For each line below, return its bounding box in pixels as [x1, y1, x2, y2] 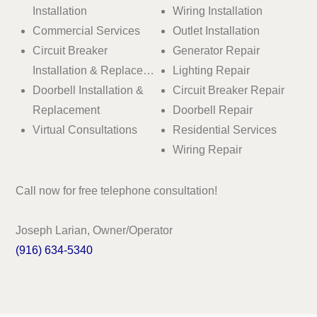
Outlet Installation [173, 24, 260, 37]
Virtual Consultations [33, 123, 138, 136]
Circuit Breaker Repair [173, 83, 284, 96]
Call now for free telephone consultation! [16, 184, 218, 197]
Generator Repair [173, 44, 260, 57]
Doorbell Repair [173, 103, 253, 116]
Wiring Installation [173, 4, 263, 17]
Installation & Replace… [33, 64, 155, 76]
